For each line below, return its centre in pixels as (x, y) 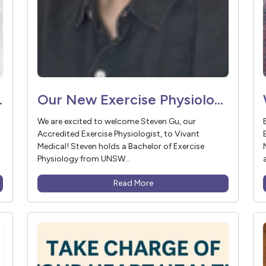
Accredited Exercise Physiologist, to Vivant (118, 134)
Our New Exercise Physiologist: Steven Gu (219, 100)
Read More (133, 183)
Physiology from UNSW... (84, 159)
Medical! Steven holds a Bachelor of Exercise (121, 147)
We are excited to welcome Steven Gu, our (117, 122)
